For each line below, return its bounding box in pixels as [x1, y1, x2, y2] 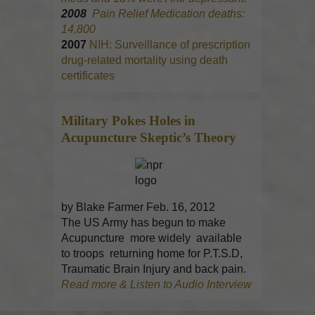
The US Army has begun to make [61, 217, 226, 229]
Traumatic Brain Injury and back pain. [61, 263, 247, 276]
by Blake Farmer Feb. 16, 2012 [61, 201, 216, 214]
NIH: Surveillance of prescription [89, 39, 251, 51]
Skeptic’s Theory [140, 130, 237, 146]
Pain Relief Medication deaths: [92, 8, 245, 20]
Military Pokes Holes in [61, 113, 196, 129]
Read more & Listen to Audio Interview [61, 278, 252, 291]
